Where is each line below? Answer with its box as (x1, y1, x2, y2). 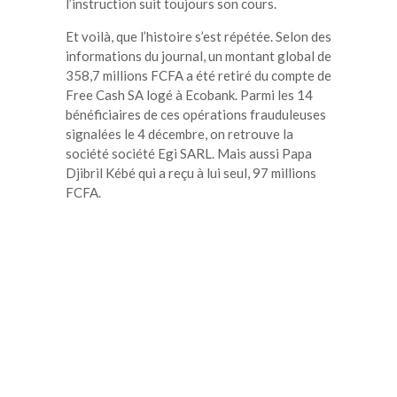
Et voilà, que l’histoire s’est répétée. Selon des (66, 27, 331, 44)
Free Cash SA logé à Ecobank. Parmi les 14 (66, 86, 313, 103)
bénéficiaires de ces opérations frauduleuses (66, 105, 326, 122)
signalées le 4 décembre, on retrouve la (66, 125, 293, 142)
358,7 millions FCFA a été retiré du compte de (66, 66, 331, 83)
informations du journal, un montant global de (66, 47, 331, 64)
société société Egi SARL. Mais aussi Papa (66, 144, 312, 161)
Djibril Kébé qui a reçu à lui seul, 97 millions (66, 164, 316, 181)
